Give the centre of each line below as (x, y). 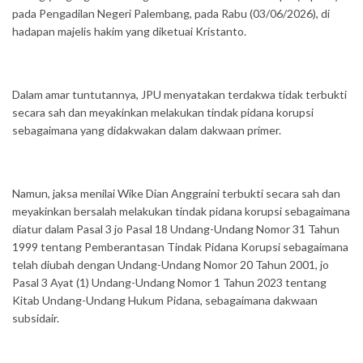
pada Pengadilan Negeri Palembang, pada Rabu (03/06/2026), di (171, 13)
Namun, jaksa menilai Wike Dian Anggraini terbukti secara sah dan (176, 193)
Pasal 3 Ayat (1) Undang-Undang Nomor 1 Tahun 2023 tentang (169, 282)
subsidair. (36, 318)
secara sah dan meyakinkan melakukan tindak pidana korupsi (163, 112)
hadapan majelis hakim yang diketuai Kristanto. (129, 31)
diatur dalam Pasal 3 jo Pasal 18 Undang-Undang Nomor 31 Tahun (176, 228)
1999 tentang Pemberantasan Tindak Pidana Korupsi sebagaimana (180, 246)
